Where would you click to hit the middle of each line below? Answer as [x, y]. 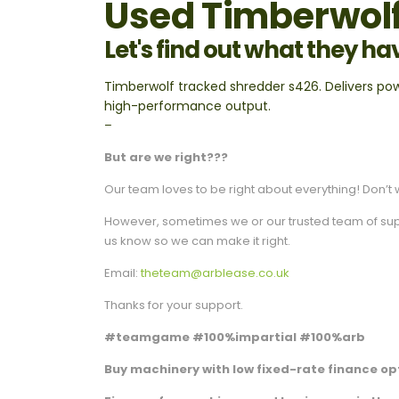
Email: [122, 273]
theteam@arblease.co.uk [215, 273]
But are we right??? [166, 158]
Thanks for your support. [174, 305]
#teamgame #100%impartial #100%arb [235, 338]
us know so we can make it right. [197, 241]
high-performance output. [187, 106]
